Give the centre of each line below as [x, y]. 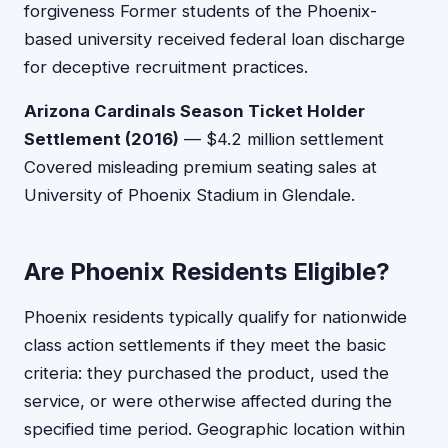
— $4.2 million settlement [281, 139]
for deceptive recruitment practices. [166, 67]
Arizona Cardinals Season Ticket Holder [194, 111]
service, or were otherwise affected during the [208, 401]
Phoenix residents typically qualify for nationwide [215, 317]
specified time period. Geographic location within [214, 429]
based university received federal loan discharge [214, 39]
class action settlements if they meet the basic [205, 345]
